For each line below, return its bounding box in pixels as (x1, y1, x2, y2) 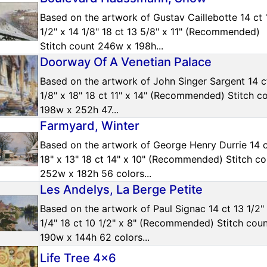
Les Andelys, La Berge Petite (40, 182, 203, 197)
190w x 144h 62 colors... (40, 231, 150, 243)
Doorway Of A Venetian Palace (40, 54, 212, 69)
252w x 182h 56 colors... (40, 167, 151, 179)
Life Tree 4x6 (40, 250, 116, 265)
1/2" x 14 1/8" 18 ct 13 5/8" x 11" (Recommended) (40, 25, 260, 38)
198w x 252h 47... (40, 103, 119, 116)
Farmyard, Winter (40, 118, 139, 133)
